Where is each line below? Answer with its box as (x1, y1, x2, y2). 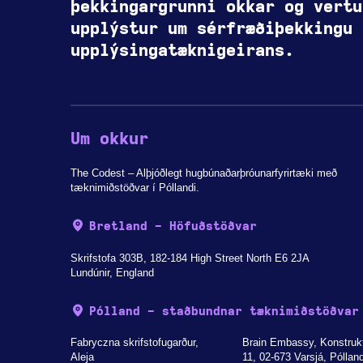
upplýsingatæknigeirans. (70, 42, 294, 59)
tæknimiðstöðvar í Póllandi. (70, 181, 199, 194)
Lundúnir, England (70, 266, 154, 279)
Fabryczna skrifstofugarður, (70, 336, 199, 349)
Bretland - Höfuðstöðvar (89, 220, 258, 233)
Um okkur (70, 131, 148, 148)
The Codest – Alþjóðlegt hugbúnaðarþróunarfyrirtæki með (70, 166, 337, 179)
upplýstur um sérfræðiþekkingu (70, 20, 352, 37)
